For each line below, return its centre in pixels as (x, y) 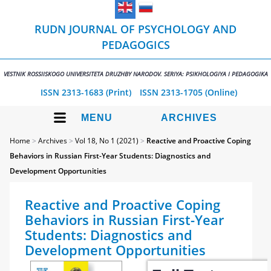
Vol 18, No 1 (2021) (107, 141)
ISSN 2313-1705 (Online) (188, 92)
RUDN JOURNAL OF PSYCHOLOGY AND (135, 29)
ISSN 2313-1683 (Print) (86, 92)
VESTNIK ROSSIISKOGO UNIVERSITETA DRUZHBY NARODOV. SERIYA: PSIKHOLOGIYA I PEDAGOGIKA (135, 74)
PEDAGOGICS (135, 45)
